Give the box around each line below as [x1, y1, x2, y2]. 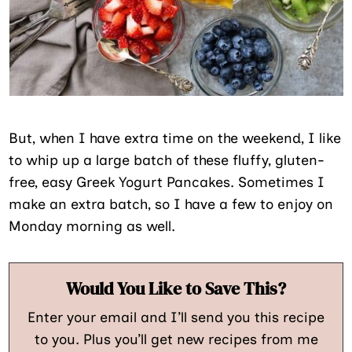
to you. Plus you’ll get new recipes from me [34, 330, 318, 348]
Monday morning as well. [9, 217, 176, 235]
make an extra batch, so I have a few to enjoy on [9, 195, 334, 213]
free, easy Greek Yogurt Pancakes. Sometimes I [9, 173, 325, 191]
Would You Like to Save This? [66, 276, 286, 300]
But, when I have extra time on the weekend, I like [9, 129, 342, 147]
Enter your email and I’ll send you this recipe [27, 308, 324, 326]
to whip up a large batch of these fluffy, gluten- [9, 151, 325, 169]
